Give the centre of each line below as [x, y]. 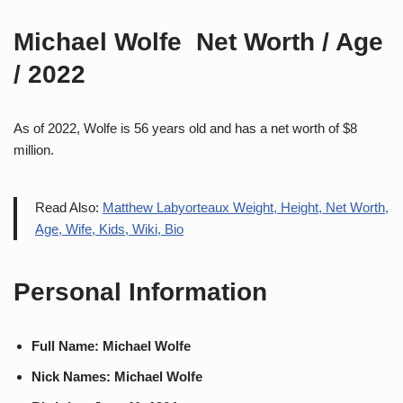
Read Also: [69, 207]
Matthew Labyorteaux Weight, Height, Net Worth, [246, 207]
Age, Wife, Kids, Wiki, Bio [109, 229]
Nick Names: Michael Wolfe [117, 376]
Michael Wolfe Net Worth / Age [198, 42]
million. [34, 150]
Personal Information [140, 292]
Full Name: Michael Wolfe [111, 346]
